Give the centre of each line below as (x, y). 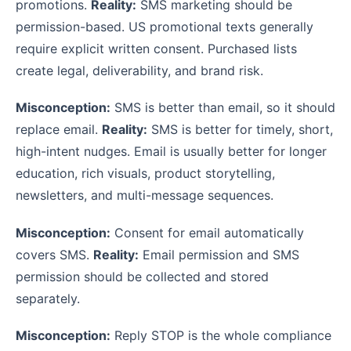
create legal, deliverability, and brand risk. (139, 71)
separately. (48, 298)
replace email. (59, 130)
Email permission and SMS (219, 254)
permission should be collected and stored (142, 276)
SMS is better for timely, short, (240, 130)
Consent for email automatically (207, 232)
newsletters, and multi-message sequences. (145, 195)
